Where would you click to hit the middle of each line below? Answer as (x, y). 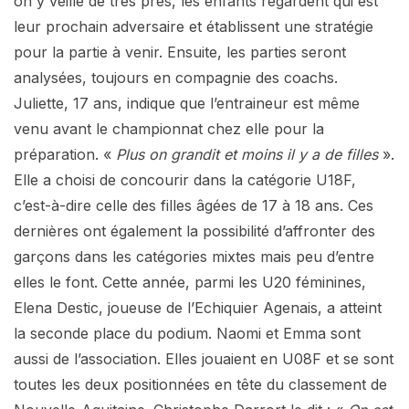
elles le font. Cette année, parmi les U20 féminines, (190, 282)
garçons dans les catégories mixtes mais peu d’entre (194, 256)
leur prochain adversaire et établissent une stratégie (194, 26)
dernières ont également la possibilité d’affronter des (194, 231)
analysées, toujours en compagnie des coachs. (176, 77)
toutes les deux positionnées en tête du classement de (200, 384)
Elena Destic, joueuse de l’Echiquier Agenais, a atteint (198, 307)
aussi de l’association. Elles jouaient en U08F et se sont (204, 358)
